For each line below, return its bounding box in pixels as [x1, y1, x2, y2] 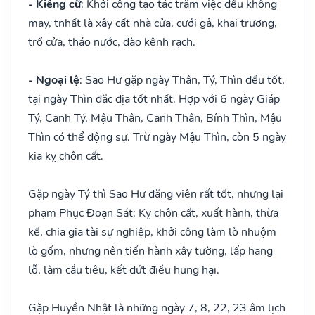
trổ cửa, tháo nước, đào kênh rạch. [28, 34, 195, 50]
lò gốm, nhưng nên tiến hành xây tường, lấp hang [28, 243, 273, 259]
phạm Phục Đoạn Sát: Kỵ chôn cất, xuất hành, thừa [28, 205, 278, 221]
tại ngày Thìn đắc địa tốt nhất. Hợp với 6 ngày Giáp [28, 91, 280, 107]
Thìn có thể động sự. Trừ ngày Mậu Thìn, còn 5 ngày [28, 129, 286, 145]
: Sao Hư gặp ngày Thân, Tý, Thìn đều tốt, [79, 72, 285, 88]
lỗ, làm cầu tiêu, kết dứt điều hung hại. [28, 262, 219, 278]
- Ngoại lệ [28, 72, 79, 88]
